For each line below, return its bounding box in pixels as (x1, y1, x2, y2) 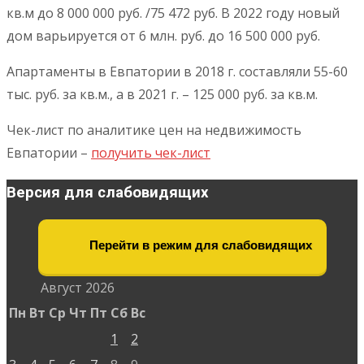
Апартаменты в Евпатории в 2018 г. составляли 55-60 (6, 63, 348, 81)
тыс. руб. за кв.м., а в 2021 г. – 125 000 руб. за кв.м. (6, 85, 318, 104)
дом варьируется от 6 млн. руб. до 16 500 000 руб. (6, 27, 320, 45)
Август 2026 (40, 278, 115, 297)
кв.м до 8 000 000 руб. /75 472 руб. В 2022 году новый (6, 4, 340, 23)
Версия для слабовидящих (6, 183, 209, 201)
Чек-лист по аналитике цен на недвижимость (6, 121, 301, 140)
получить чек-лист (91, 144, 210, 162)
